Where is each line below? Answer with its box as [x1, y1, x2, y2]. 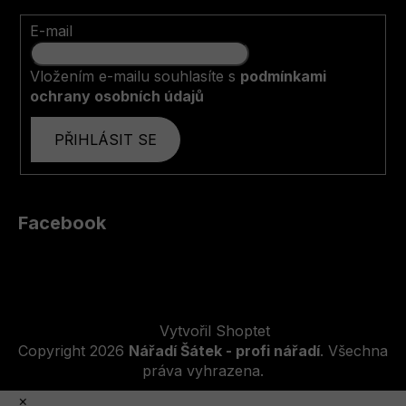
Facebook [18, 211, 106, 234]
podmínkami [240, 66, 326, 85]
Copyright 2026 [18, 341, 129, 360]
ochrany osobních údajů [30, 86, 204, 105]
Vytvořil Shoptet [159, 321, 271, 340]
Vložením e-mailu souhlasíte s [30, 66, 240, 85]
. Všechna [320, 341, 388, 360]
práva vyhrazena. [142, 361, 264, 380]
